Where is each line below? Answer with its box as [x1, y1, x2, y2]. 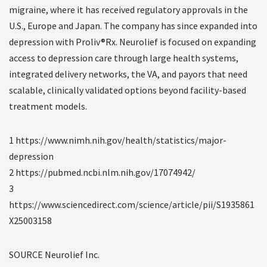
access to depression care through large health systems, [9, 52, 238, 64]
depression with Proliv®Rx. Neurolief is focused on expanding [9, 36, 256, 48]
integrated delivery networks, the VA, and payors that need [9, 68, 247, 80]
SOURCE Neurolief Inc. [9, 249, 100, 261]
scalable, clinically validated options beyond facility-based [9, 84, 246, 97]
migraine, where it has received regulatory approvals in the [9, 4, 248, 16]
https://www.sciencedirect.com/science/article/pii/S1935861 [9, 198, 254, 211]
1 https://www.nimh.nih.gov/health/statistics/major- [9, 134, 226, 147]
